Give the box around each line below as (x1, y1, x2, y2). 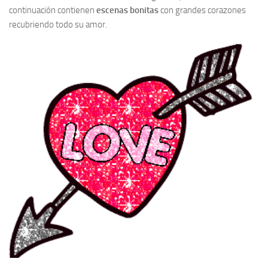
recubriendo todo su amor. (9, 19, 107, 30)
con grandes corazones (159, 5, 246, 16)
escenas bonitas (96, 5, 159, 16)
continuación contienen (9, 5, 96, 16)
